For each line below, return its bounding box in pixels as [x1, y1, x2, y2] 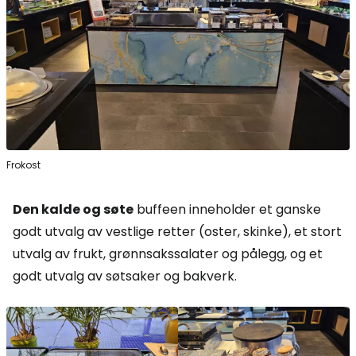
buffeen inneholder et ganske [133, 199, 321, 219]
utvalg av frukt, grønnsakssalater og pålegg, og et [13, 244, 323, 263]
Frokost [6, 157, 41, 172]
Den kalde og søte [13, 199, 133, 219]
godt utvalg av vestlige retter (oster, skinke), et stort [13, 222, 342, 241]
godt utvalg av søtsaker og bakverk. [13, 266, 237, 285]
